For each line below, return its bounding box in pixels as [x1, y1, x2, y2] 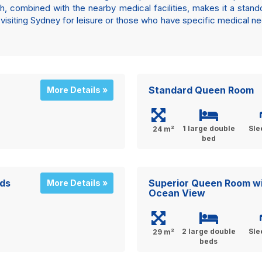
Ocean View [149, 187, 205, 199]
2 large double [181, 227, 236, 236]
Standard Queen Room [149, 84, 254, 96]
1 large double [182, 124, 235, 133]
